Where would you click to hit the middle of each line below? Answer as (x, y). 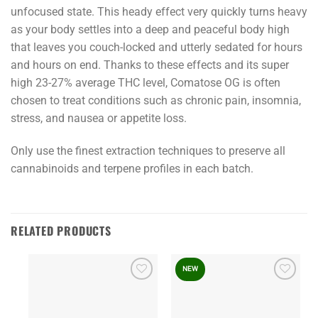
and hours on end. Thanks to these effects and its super (150, 65)
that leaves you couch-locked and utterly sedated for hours (157, 47)
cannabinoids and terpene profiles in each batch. (132, 168)
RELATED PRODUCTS (61, 231)
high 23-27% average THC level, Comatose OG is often (146, 82)
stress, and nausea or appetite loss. (99, 118)
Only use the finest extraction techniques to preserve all (148, 150)
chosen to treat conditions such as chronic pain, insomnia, (156, 100)
